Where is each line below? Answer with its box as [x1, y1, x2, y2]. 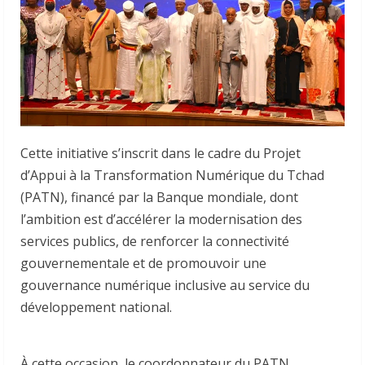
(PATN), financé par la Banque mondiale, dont [20, 187, 298, 206]
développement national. [20, 297, 172, 316]
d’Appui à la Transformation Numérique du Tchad [20, 165, 324, 184]
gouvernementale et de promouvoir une [20, 253, 266, 272]
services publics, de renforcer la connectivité [20, 231, 289, 250]
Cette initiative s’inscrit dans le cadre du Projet [20, 143, 301, 162]
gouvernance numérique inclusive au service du [20, 275, 310, 294]
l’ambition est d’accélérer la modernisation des [20, 209, 302, 228]
